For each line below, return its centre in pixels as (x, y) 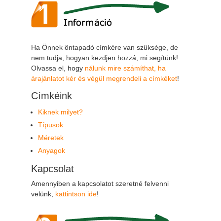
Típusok (50, 125)
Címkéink (51, 95)
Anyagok (51, 150)
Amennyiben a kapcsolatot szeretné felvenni (100, 183)
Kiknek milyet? (60, 112)
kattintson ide (76, 194)
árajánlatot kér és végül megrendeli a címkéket (104, 78)
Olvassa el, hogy (58, 68)
